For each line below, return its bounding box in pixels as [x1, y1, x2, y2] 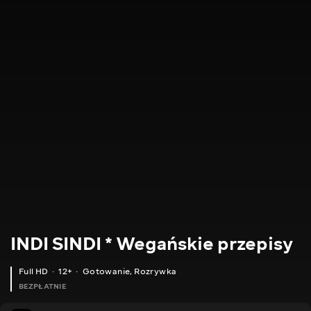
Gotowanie [82, 266, 131, 277]
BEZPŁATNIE [19, 282, 66, 292]
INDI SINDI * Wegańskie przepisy [10, 231, 293, 256]
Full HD [19, 266, 49, 277]
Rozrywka [134, 266, 177, 277]
